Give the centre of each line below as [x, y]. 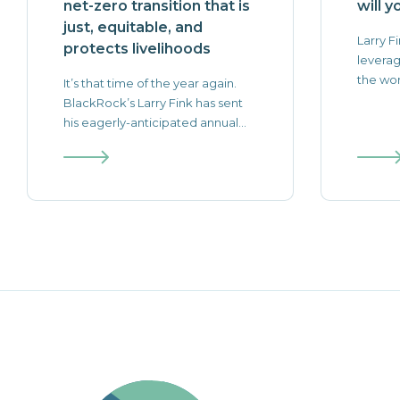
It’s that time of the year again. [150, 83]
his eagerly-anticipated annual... [155, 122]
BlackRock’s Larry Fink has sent [153, 103]
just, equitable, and [133, 27]
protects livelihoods [137, 49]
